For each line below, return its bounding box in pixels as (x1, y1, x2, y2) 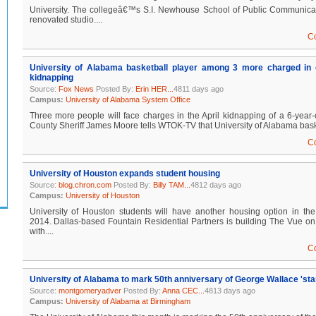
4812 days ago (190, 181, 241, 189)
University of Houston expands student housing (29, 169, 220, 178)
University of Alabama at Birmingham (65, 297, 190, 305)
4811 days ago (173, 85, 224, 93)
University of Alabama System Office (65, 95, 190, 104)
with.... (29, 226, 54, 236)
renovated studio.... (29, 15, 102, 25)
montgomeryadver (58, 286, 121, 295)
